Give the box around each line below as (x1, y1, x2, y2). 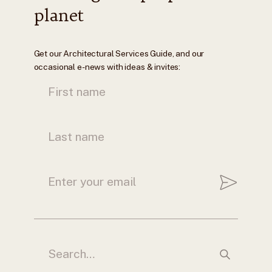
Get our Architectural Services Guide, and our (33, 49, 205, 59)
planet (33, 4, 85, 25)
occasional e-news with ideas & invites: (33, 62, 181, 72)
